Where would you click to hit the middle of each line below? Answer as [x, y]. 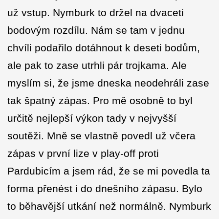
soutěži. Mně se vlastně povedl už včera [101, 136]
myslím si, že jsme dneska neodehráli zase [108, 83]
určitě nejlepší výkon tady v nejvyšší [92, 118]
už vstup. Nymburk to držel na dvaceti [96, 13]
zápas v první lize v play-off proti [83, 153]
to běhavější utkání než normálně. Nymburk [109, 206]
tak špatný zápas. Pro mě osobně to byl [100, 101]
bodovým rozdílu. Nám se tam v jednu [96, 30]
